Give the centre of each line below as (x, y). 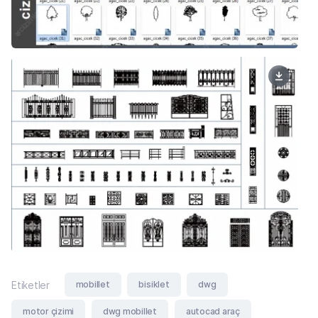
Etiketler (31, 285)
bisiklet (154, 284)
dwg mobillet (130, 311)
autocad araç (213, 311)
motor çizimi (49, 311)
